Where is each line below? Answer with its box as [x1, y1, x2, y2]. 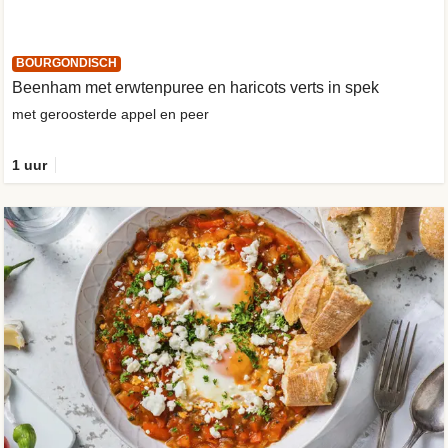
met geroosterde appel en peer [12, 106, 209, 123]
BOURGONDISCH [16, 56, 117, 71]
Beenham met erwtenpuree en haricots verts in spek [12, 79, 379, 97]
